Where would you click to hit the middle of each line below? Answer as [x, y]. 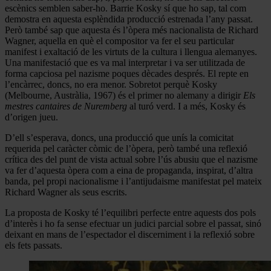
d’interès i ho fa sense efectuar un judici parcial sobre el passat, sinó [133, 223]
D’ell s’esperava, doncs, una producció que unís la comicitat [119, 137]
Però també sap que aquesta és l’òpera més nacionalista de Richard [132, 30]
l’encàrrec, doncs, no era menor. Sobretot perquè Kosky [111, 84]
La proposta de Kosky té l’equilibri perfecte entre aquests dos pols [130, 212]
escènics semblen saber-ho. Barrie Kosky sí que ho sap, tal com [126, 8]
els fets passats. [34, 245]
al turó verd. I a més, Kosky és [186, 106]
